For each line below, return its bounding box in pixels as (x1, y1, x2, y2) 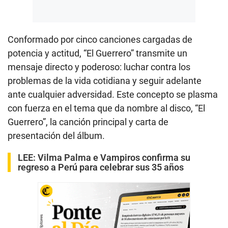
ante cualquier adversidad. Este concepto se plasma (8, 89, 218, 100)
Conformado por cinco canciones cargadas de (8, 34, 192, 45)
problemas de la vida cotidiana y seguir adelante (8, 75, 202, 87)
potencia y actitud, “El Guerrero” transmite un (8, 48, 187, 59)
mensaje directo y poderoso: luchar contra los (8, 62, 190, 73)
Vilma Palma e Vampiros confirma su (38, 152, 190, 163)
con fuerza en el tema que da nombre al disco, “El (8, 103, 205, 114)
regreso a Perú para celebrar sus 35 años (18, 162, 184, 173)
